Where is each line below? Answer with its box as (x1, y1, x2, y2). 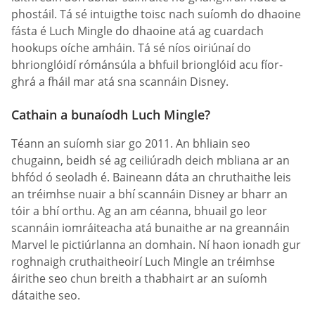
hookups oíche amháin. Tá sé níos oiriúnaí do (11, 39, 251, 56)
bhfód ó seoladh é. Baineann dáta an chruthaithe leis (11, 169, 291, 185)
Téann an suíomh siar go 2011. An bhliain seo (11, 135, 250, 151)
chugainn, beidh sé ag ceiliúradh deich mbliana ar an (11, 152, 290, 168)
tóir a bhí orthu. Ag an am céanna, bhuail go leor (11, 202, 267, 219)
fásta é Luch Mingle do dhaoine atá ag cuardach (11, 22, 264, 39)
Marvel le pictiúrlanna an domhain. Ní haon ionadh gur (11, 236, 301, 252)
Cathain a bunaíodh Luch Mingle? (11, 105, 210, 123)
